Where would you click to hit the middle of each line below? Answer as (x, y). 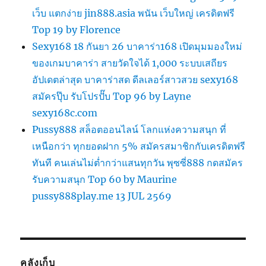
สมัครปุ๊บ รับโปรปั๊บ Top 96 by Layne (112, 96)
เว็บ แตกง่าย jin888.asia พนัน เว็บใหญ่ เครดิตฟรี (134, 13)
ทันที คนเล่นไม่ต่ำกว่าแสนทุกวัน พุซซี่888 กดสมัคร (138, 163)
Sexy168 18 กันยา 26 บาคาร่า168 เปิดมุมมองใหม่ (137, 47)
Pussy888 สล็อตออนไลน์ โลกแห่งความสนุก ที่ (129, 130)
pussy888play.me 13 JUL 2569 (102, 196)
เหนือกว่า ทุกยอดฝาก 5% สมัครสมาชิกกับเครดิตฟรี (139, 146)
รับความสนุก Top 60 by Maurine (105, 180)
